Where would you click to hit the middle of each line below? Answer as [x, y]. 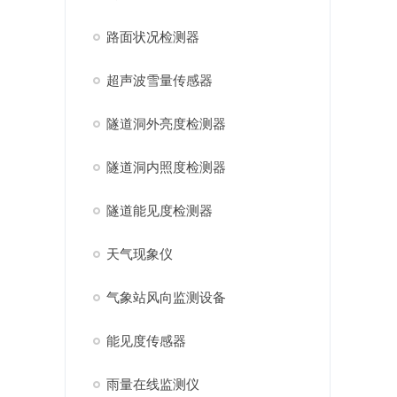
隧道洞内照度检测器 [166, 167]
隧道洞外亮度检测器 [166, 124]
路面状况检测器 [152, 37]
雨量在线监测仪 [152, 384]
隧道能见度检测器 [159, 210]
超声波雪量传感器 [159, 80]
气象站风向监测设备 [166, 297]
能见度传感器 [146, 341]
